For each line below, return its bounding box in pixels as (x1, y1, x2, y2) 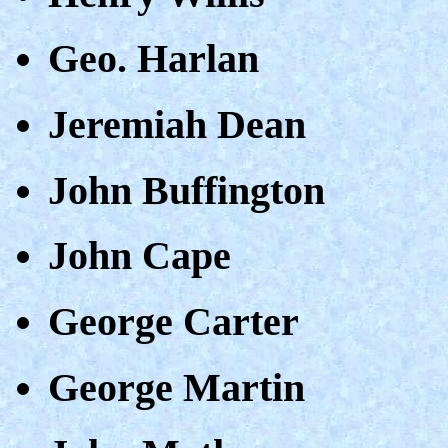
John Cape (48, 233, 231, 279)
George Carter (48, 299, 299, 345)
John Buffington (48, 167, 325, 213)
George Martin (48, 364, 305, 410)
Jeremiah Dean (48, 101, 306, 147)
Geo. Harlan (48, 36, 259, 82)
